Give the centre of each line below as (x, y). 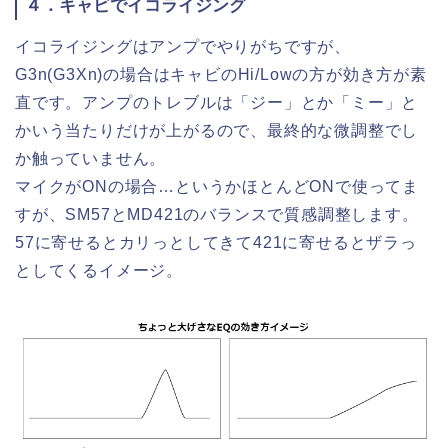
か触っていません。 (91, 158)
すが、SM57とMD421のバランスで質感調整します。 (217, 214)
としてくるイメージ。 (99, 270)
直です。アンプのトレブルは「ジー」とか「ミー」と (217, 102)
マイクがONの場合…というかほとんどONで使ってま (217, 186)
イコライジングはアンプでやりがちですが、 (183, 46)
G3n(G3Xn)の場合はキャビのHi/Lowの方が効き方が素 (221, 74)
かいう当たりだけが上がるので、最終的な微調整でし (217, 130)
